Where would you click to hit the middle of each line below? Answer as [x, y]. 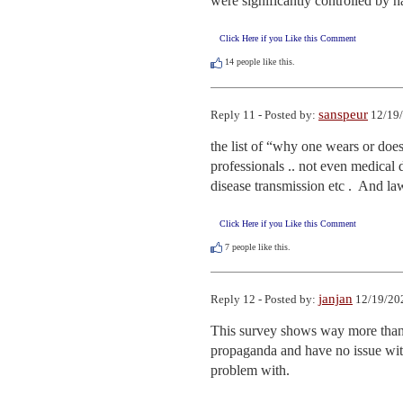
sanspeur [343, 114]
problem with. [250, 370]
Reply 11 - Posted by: [264, 114]
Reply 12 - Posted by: [264, 299]
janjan [336, 298]
